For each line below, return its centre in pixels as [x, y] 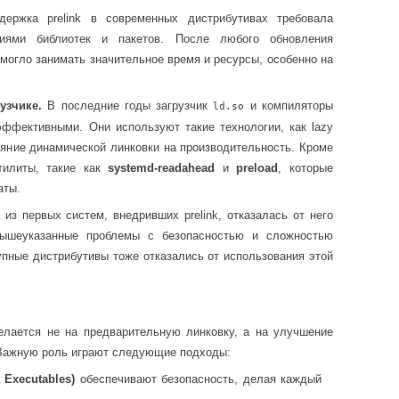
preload [257, 168]
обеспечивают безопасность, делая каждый [199, 379]
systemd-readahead [162, 168]
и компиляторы [289, 106]
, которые [306, 168]
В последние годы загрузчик [128, 106]
